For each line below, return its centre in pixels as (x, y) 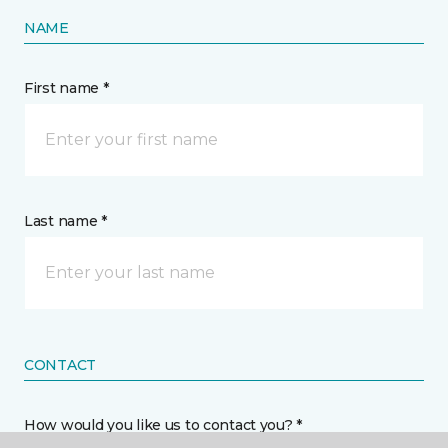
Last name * (65, 221)
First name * (66, 88)
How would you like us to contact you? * (163, 425)
